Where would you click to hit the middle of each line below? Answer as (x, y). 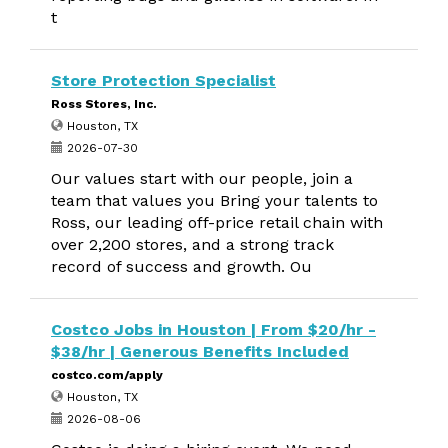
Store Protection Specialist (163, 80)
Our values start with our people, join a (202, 178)
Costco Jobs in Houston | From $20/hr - (213, 329)
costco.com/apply (107, 375)
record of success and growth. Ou (181, 266)
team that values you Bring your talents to (214, 200)
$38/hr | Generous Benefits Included (200, 351)
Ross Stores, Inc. (104, 104)
